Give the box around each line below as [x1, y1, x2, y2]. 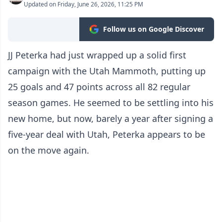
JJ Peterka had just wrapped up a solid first [8, 49, 186, 61]
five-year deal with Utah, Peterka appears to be [8, 128, 205, 140]
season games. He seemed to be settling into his [8, 96, 214, 109]
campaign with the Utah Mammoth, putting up [8, 64, 206, 77]
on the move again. [8, 144, 89, 156]
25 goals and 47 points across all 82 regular [8, 80, 190, 93]
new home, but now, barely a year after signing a [8, 112, 213, 124]
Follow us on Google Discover [103, 24, 204, 34]
